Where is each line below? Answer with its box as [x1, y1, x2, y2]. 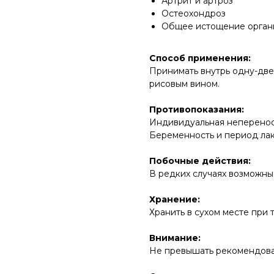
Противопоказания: [149, 104, 244, 115]
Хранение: [149, 194, 200, 205]
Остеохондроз [161, 8, 226, 19]
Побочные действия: [149, 155, 251, 166]
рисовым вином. [149, 78, 220, 89]
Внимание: [149, 232, 201, 243]
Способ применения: [149, 53, 251, 64]
